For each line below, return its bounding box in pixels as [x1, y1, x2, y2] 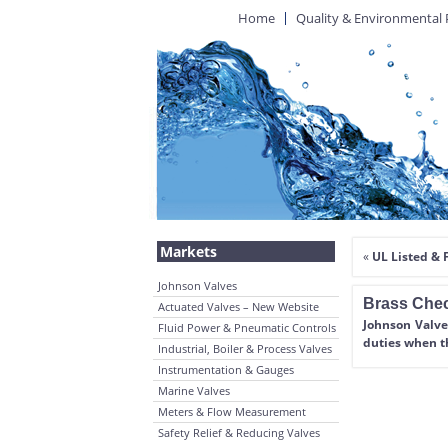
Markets [160, 242, 217, 261]
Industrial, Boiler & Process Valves [158, 341, 332, 356]
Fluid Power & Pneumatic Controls [158, 320, 336, 335]
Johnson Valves [158, 278, 237, 293]
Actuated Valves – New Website [158, 299, 319, 314]
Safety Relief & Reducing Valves [158, 425, 320, 440]
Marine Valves [158, 383, 230, 398]
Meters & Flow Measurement [158, 404, 306, 419]
